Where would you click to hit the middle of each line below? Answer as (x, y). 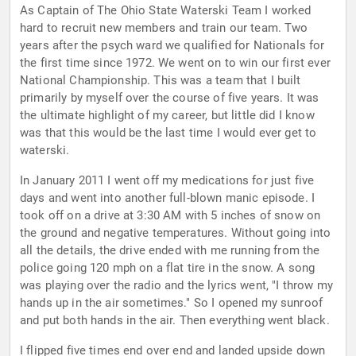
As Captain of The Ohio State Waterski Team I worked (166, 11)
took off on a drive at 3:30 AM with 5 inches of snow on (170, 216)
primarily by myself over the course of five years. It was (170, 98)
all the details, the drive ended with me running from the (170, 251)
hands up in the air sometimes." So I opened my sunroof (172, 303)
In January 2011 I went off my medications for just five (167, 181)
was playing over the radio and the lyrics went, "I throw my (176, 286)
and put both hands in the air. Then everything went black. (175, 321)
